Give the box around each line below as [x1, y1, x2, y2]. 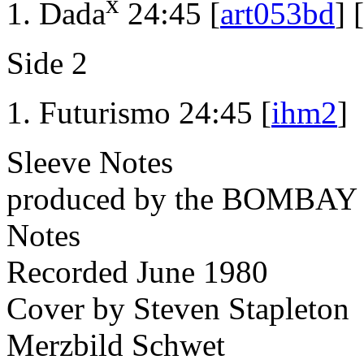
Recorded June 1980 [6, 254, 268, 290]
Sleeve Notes [6, 145, 173, 180]
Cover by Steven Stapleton [6, 291, 349, 327]
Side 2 [6, 45, 88, 81]
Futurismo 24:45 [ [39, 95, 271, 131]
